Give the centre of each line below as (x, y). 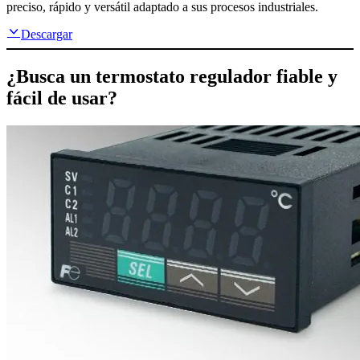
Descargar (47, 35)
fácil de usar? (62, 98)
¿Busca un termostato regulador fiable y (172, 77)
